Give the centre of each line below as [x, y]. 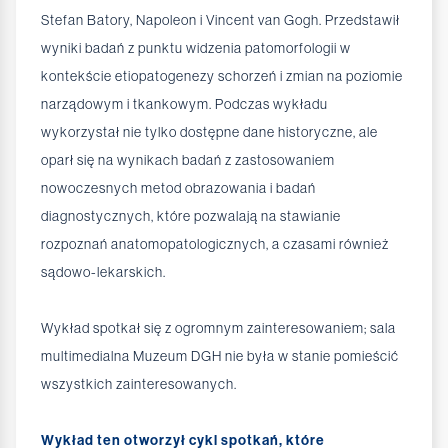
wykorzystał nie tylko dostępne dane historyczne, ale [209, 132]
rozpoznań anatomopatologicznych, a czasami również [215, 244]
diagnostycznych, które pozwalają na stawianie [191, 216]
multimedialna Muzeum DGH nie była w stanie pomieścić [220, 356]
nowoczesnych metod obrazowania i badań [178, 188]
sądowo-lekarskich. [103, 272]
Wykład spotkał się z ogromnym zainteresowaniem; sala [218, 328]
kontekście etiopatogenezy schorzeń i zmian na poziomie [222, 76]
